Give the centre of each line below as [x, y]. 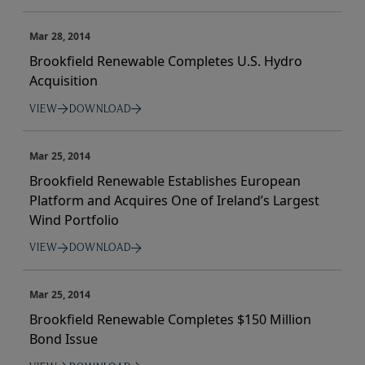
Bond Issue [64, 339]
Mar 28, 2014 [60, 37]
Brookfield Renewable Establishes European [165, 180]
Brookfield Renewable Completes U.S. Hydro [166, 62]
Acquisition [64, 81]
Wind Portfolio [74, 220]
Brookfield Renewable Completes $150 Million [170, 320]
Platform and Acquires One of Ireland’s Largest [174, 200]
